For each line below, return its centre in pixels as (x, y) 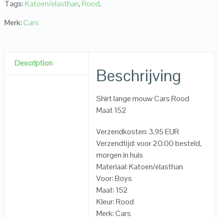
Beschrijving (139, 76)
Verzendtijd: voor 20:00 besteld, (149, 144)
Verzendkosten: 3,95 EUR (138, 132)
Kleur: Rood (115, 202)
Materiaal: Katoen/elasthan (140, 167)
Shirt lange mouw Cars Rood (143, 99)
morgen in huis (120, 155)
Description (33, 63)
